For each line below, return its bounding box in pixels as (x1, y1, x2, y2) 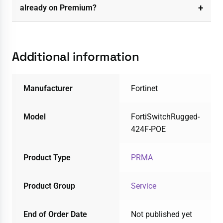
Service (130, 181, 156, 191)
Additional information (12, 48, 139, 64)
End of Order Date (23, 209, 87, 219)
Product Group (23, 181, 75, 191)
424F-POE (130, 124, 166, 134)
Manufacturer (23, 83, 73, 93)
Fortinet (130, 83, 158, 93)
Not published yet (130, 209, 192, 219)
